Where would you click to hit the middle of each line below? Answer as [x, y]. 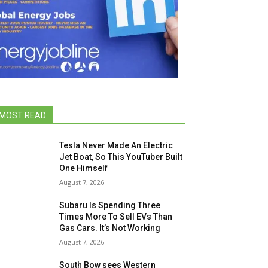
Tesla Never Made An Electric [116, 145]
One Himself [84, 168]
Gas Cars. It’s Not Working [110, 228]
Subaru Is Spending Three [110, 205]
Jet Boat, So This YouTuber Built [121, 157]
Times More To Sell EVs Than [116, 217]
